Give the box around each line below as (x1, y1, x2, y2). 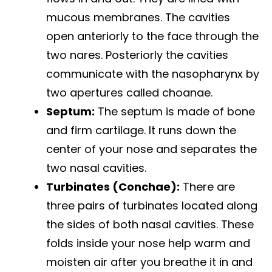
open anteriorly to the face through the (46, 29, 259, 44)
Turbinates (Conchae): (46, 179, 180, 195)
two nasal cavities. (46, 160, 146, 176)
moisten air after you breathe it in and (46, 254, 253, 270)
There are (180, 179, 235, 195)
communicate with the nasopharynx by (46, 66, 259, 82)
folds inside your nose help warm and (46, 236, 250, 251)
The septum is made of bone (95, 104, 255, 120)
